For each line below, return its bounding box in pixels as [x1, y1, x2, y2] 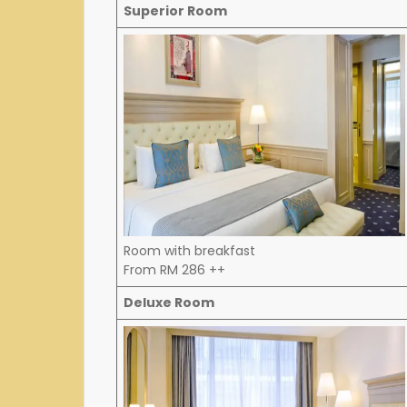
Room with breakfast [124, 242, 255, 261]
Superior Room [124, 2, 227, 21]
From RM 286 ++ [124, 261, 225, 280]
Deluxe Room [124, 293, 214, 313]
